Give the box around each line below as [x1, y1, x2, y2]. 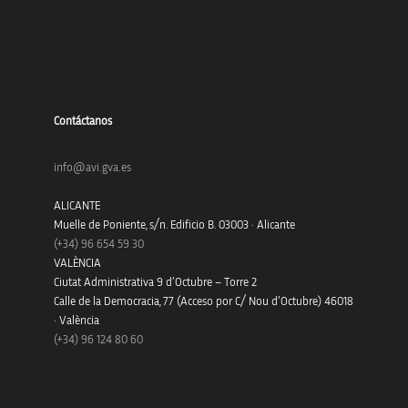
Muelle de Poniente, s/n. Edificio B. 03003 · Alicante [53, 219, 295, 231]
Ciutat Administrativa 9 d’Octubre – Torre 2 [53, 276, 257, 289]
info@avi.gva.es [53, 161, 131, 174]
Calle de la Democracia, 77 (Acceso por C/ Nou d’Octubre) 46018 [53, 295, 353, 308]
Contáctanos [53, 115, 112, 127]
